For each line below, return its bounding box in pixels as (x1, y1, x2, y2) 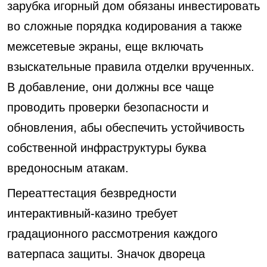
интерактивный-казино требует (7, 207, 178, 220)
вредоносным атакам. (7, 162, 129, 175)
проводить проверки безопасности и (7, 101, 209, 114)
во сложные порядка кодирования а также (7, 20, 242, 33)
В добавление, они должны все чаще (7, 80, 214, 94)
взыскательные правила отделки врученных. (7, 60, 254, 73)
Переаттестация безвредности (7, 187, 176, 200)
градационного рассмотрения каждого (7, 227, 218, 240)
